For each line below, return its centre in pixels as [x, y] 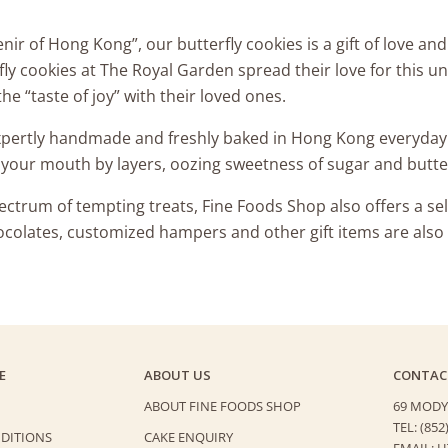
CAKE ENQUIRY [188, 436]
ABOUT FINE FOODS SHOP [222, 405]
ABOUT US [177, 374]
